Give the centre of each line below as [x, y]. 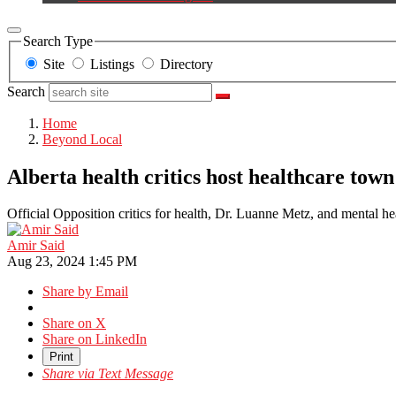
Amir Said [36, 246]
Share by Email [85, 292]
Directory [185, 64]
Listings [110, 64]
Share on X [74, 324]
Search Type [58, 41]
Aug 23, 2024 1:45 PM [72, 262]
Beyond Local [82, 139]
